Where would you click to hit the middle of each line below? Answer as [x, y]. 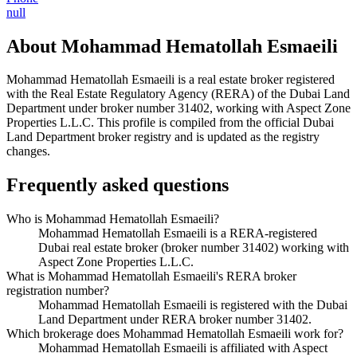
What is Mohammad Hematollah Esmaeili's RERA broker [151, 277]
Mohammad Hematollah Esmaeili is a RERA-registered [178, 233]
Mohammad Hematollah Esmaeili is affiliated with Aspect [183, 348]
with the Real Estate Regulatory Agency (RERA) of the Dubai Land [178, 94]
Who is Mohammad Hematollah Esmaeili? [113, 219]
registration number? [58, 291]
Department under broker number [92, 108]
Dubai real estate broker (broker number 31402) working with [194, 248]
